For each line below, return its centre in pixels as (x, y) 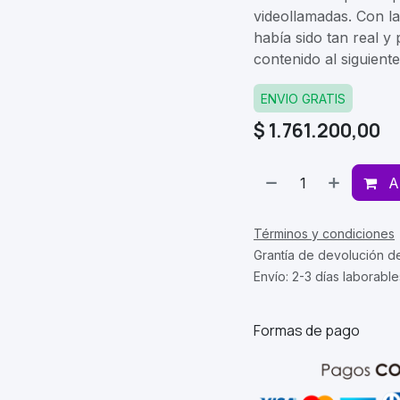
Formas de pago (308, 331)
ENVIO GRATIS (303, 99)
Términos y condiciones (324, 233)
